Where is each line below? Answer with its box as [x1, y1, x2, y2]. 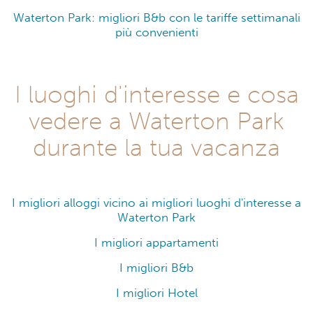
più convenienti [115, 25, 198, 41]
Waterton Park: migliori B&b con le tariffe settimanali [13, 10, 300, 26]
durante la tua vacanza [33, 132, 280, 162]
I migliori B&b [119, 260, 194, 275]
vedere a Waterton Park [29, 105, 284, 136]
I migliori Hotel [115, 285, 198, 300]
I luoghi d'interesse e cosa [14, 79, 299, 109]
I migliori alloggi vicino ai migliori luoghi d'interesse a [12, 195, 301, 210]
